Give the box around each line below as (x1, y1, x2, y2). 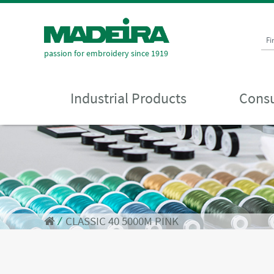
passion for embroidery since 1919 (44, 47, 168, 59)
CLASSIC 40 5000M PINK (65, 214, 179, 228)
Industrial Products (70, 88, 187, 108)
